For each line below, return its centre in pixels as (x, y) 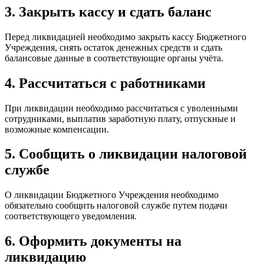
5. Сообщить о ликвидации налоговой (126, 154)
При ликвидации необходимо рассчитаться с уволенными (121, 108)
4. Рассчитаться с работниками (105, 83)
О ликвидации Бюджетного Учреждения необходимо (112, 195)
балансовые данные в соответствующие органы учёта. (114, 58)
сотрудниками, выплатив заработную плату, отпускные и (120, 118)
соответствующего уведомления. (71, 216)
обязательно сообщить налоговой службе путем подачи (116, 206)
